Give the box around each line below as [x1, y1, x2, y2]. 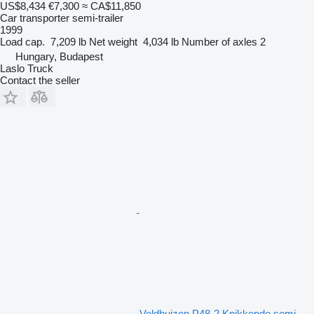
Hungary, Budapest [15, 50, 103, 62]
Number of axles [182, 35, 257, 48]
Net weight [89, 35, 137, 48]
